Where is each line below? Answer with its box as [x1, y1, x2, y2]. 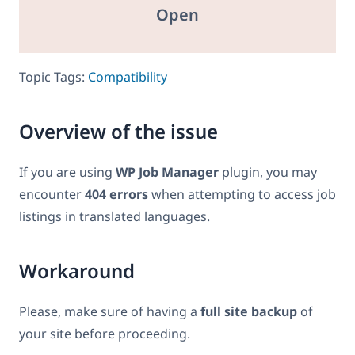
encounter [19, 185, 85, 203]
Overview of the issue [19, 117, 218, 144]
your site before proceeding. [19, 325, 190, 343]
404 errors [85, 185, 148, 203]
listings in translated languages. [19, 207, 210, 225]
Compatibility [88, 67, 167, 86]
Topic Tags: [19, 67, 88, 86]
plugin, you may [219, 162, 317, 181]
